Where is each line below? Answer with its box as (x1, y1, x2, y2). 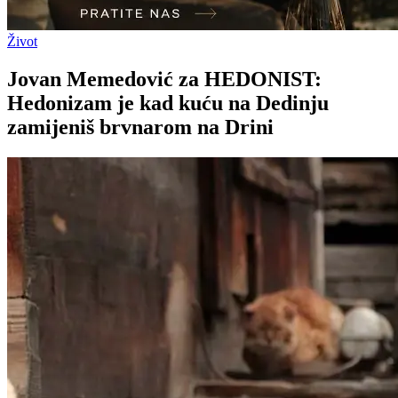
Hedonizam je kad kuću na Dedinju (7, 91, 329, 115)
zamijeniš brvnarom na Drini (7, 115, 274, 139)
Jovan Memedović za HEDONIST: (7, 67, 322, 91)
